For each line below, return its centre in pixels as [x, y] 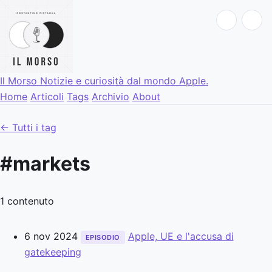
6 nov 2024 [51, 236]
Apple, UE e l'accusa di [181, 236]
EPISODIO [103, 237]
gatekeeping [53, 252]
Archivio [110, 97]
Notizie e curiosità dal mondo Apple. [124, 81]
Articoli [47, 97]
